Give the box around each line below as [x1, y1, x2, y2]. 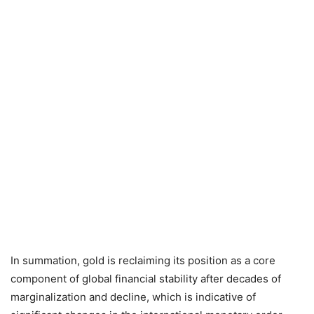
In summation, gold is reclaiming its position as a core [11, 254, 275, 267]
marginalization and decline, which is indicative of [11, 290, 256, 303]
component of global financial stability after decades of [11, 272, 281, 285]
